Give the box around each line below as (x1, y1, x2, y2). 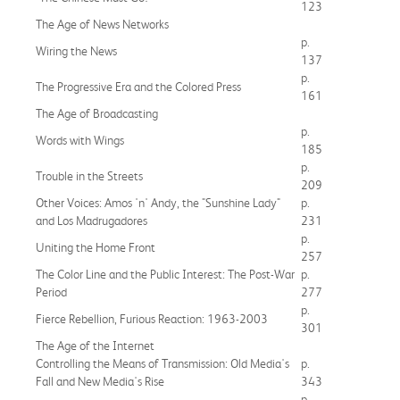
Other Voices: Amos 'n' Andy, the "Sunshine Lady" (36, 195, 280, 210)
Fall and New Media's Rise (36, 373, 164, 388)
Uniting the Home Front (36, 239, 155, 254)
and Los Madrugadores (36, 212, 147, 228)
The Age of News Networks (36, 16, 169, 31)
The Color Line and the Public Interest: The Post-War (36, 266, 295, 281)
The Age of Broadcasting (36, 105, 158, 121)
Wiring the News (36, 43, 117, 58)
